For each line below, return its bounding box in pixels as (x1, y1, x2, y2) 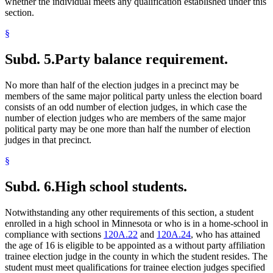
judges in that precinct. (5, 134, 91, 145)
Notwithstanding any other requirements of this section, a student (5, 207, 253, 218)
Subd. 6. (5, 178, 55, 194)
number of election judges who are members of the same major (5, 112, 246, 123)
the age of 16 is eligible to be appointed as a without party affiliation (5, 239, 265, 250)
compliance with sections (5, 229, 104, 239)
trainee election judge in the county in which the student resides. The (5, 250, 268, 261)
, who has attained (191, 229, 260, 239)
